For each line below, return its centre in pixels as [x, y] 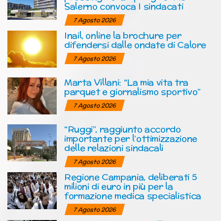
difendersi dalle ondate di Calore [135, 44]
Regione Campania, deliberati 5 [131, 177]
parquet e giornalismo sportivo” [132, 91]
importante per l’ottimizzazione [131, 138]
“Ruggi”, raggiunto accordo [123, 129]
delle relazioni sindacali [114, 147]
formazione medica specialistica [133, 195]
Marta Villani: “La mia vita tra [126, 82]
